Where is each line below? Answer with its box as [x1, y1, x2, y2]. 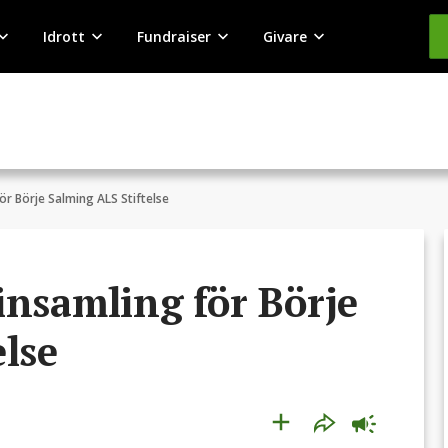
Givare [262, 26, 307, 46]
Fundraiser [136, 26, 211, 46]
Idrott [42, 26, 85, 46]
